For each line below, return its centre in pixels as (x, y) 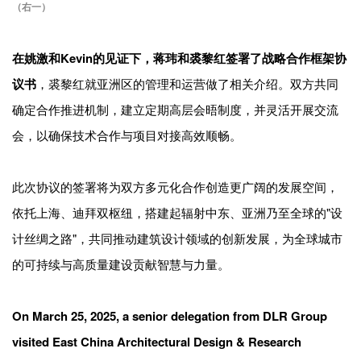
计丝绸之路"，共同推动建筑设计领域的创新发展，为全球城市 (177, 238)
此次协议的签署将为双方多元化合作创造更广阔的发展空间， (175, 186)
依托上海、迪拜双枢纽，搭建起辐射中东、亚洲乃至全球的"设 (177, 212)
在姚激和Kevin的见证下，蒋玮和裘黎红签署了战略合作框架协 (179, 58)
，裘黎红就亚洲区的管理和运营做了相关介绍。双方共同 (187, 83)
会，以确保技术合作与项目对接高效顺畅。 (127, 135)
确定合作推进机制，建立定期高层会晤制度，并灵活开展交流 (175, 109)
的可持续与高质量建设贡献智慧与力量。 (121, 263)
